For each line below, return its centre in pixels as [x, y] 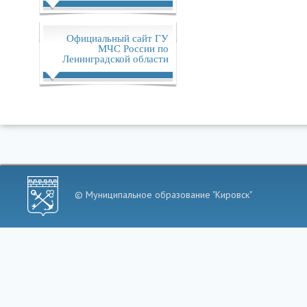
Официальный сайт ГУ [117, 37]
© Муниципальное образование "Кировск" [163, 194]
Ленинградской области [115, 58]
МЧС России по [133, 48]
